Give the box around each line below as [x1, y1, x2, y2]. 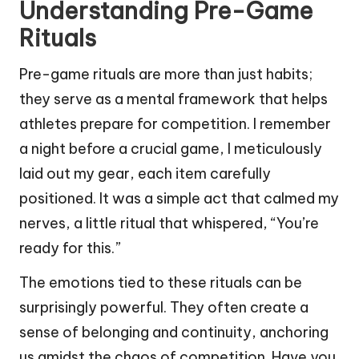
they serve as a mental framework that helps [19, 90, 328, 109]
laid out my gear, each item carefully [19, 164, 271, 184]
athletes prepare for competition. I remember [19, 115, 331, 134]
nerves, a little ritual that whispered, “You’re [19, 214, 319, 233]
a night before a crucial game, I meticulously [19, 139, 322, 159]
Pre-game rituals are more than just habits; [19, 65, 313, 84]
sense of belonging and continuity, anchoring [19, 323, 329, 342]
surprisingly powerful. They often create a [19, 298, 309, 317]
